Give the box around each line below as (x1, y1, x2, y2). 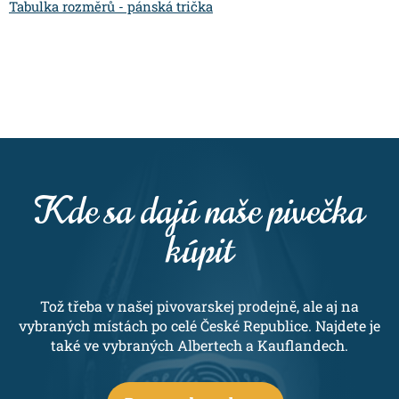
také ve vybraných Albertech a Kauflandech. (51, 335, 348, 354)
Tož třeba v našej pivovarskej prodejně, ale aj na (40, 296, 359, 315)
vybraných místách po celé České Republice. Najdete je (19, 315, 380, 335)
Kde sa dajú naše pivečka (35, 185, 364, 236)
